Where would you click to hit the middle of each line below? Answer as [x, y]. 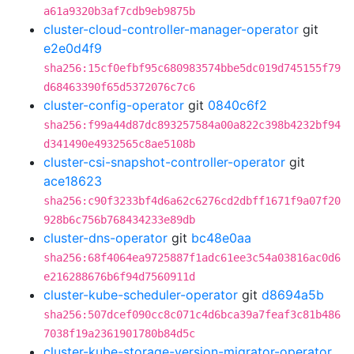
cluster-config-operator [114, 105]
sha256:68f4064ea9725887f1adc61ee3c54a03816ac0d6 [192, 258]
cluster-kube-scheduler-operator [141, 295]
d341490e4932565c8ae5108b [119, 144]
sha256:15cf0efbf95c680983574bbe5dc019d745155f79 [192, 68]
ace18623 [73, 181]
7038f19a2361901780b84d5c [119, 333]
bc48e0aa [221, 238]
